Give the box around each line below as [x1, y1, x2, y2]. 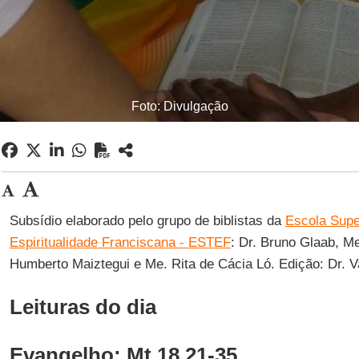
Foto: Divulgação [131, 99, 228, 113]
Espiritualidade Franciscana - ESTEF [9, 235, 231, 250]
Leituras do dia [9, 296, 156, 318]
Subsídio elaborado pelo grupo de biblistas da [9, 213, 285, 228]
